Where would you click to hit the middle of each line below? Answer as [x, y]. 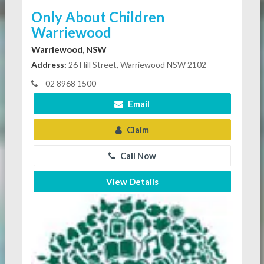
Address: [49, 64]
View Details [132, 181]
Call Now [137, 155]
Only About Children [98, 16]
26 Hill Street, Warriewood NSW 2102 [136, 64]
